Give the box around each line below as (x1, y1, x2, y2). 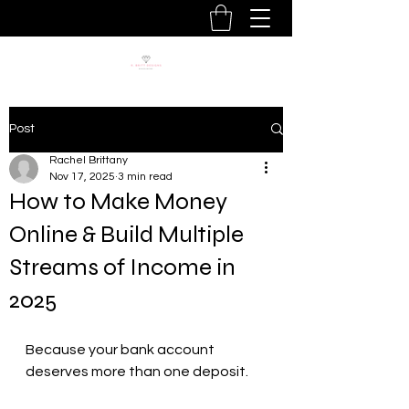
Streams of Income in (9, 252, 236, 281)
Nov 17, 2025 (49, 170, 115, 183)
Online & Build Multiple (9, 219, 244, 248)
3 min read (118, 170, 173, 183)
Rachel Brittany (49, 153, 128, 166)
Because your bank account (26, 341, 217, 357)
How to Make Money (9, 186, 227, 215)
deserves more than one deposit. (26, 363, 248, 379)
